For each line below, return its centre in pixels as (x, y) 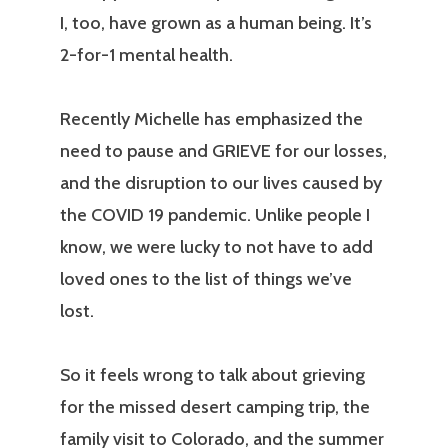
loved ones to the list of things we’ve (206, 279)
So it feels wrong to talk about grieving (212, 375)
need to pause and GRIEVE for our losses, (223, 151)
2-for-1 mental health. (146, 55)
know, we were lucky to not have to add (216, 247)
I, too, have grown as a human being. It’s (216, 23)
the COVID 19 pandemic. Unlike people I (215, 215)
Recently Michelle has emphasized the (211, 119)
